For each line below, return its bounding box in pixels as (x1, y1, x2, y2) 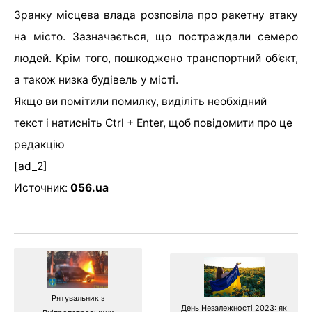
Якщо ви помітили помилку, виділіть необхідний (14, 95, 267, 109)
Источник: (14, 181, 70, 195)
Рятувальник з (51, 293, 104, 304)
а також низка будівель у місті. (14, 73, 181, 87)
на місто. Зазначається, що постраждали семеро (14, 30, 298, 44)
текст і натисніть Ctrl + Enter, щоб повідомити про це (14, 116, 292, 130)
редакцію (14, 138, 65, 152)
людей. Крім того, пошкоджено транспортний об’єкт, (14, 52, 298, 65)
